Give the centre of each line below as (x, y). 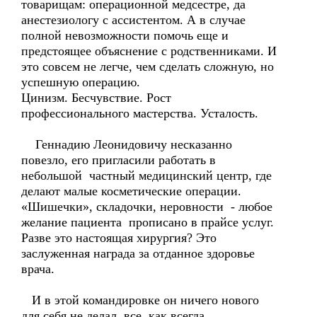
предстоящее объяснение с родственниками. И (149, 51)
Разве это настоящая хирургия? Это (119, 238)
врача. (38, 269)
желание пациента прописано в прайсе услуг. (148, 222)
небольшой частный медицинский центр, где (148, 175)
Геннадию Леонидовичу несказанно (127, 144)
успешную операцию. (81, 82)
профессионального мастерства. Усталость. (140, 113)
